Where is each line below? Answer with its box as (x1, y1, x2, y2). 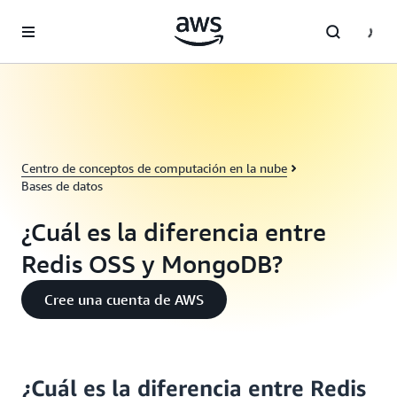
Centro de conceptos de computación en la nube (21, 160, 287, 175)
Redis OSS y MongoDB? (21, 249, 283, 278)
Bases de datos (21, 178, 103, 193)
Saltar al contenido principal (8, 10, 163, 25)
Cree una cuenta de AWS (44, 291, 204, 308)
